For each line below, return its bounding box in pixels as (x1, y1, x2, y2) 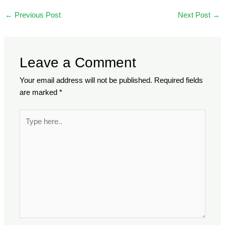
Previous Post (12, 11, 61, 19)
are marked (20, 88, 60, 96)
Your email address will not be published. (20, 76, 153, 84)
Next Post (178, 11, 213, 19)
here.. (19, 123, 38, 131)
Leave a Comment (20, 54, 137, 70)
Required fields (154, 76, 203, 84)
